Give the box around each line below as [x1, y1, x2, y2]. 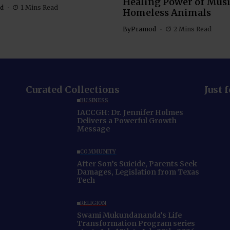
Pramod [131, 25, 156, 33]
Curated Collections [26, 83, 120, 95]
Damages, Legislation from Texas [77, 167, 199, 177]
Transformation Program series [77, 219, 195, 228]
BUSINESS [80, 97, 109, 104]
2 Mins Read [173, 25, 212, 33]
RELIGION [80, 200, 107, 207]
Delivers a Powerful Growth [77, 116, 177, 126]
